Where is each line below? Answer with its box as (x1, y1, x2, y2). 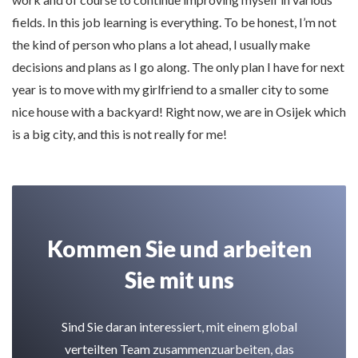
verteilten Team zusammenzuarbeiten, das (64, 340, 294, 356)
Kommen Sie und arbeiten (46, 234, 312, 262)
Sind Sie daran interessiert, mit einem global (61, 318, 297, 334)
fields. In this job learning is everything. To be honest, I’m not (12, 14, 336, 30)
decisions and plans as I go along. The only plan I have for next (12, 58, 344, 74)
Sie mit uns (124, 265, 234, 293)
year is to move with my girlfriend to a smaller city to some (12, 81, 328, 97)
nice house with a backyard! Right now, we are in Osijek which (12, 103, 346, 119)
